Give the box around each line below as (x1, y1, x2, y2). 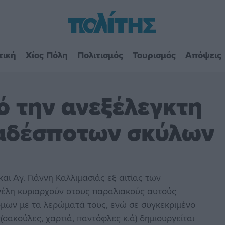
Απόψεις (185, 48, 221, 62)
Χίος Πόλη (25, 48, 68, 62)
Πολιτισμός (77, 48, 123, 62)
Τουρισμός (132, 48, 176, 62)
